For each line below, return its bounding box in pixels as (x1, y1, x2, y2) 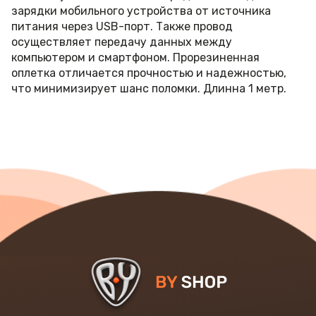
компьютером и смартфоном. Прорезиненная (11, 51, 260, 64)
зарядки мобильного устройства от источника (11, 4, 271, 18)
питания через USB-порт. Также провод (11, 20, 233, 33)
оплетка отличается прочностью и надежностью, (11, 66, 286, 80)
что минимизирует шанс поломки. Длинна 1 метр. (11, 82, 286, 95)
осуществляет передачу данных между (11, 35, 232, 49)
